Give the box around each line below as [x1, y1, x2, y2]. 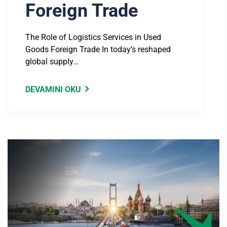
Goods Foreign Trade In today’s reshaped [25, 45, 171, 55]
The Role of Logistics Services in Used [25, 32, 161, 43]
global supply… [25, 57, 79, 67]
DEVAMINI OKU [25, 85, 81, 95]
